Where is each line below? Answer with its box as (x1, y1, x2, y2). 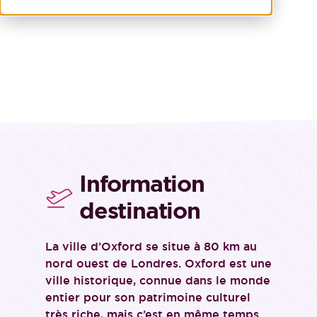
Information (79, 168, 204, 199)
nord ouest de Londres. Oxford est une (45, 256, 272, 271)
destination (79, 195, 200, 226)
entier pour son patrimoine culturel (45, 290, 250, 305)
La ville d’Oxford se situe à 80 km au (45, 239, 257, 254)
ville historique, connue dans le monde (45, 273, 270, 288)
